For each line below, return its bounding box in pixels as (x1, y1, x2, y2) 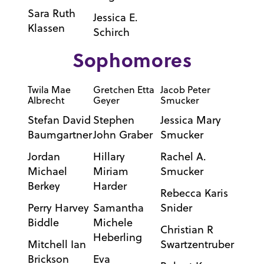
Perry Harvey (27, 200, 89, 216)
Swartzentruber (160, 237, 234, 252)
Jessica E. (93, 10, 138, 25)
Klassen (27, 21, 65, 36)
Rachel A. (160, 149, 206, 164)
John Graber (93, 127, 153, 143)
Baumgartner (27, 127, 92, 143)
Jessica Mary (160, 113, 221, 128)
